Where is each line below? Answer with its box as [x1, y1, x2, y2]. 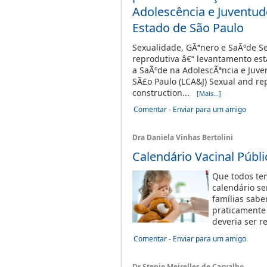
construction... [132, 87, 197, 98]
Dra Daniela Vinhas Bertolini [132, 132, 233, 142]
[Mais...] [197, 89, 221, 98]
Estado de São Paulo [132, 20, 244, 36]
